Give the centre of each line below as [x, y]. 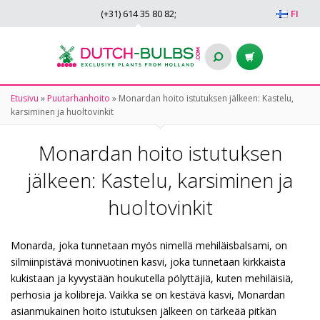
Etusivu [25, 98]
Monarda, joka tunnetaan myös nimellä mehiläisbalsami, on [149, 245]
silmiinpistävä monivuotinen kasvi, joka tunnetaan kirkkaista [148, 262]
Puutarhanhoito [79, 98]
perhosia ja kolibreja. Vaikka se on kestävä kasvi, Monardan [148, 295]
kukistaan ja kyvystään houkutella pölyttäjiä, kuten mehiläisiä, [152, 278]
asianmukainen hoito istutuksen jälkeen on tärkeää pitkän [144, 311]
